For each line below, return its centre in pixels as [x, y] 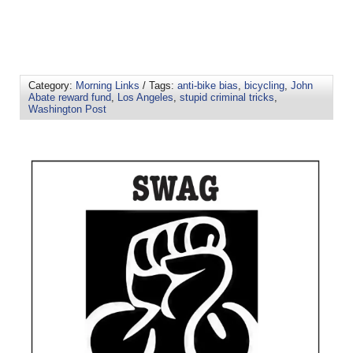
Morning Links [108, 86]
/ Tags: [158, 86]
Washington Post [67, 110]
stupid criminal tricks [227, 98]
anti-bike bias [208, 86]
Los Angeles [145, 98]
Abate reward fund [70, 98]
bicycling [264, 86]
